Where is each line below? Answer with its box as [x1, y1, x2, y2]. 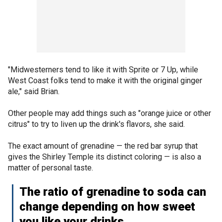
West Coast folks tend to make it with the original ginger [8, 75, 202, 85]
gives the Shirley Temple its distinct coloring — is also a [8, 152, 201, 162]
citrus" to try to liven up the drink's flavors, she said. [8, 119, 185, 129]
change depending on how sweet [19, 199, 195, 214]
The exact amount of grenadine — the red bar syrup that [8, 141, 198, 151]
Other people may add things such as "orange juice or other [8, 108, 211, 118]
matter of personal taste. [8, 163, 95, 172]
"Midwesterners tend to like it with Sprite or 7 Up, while [8, 64, 198, 74]
